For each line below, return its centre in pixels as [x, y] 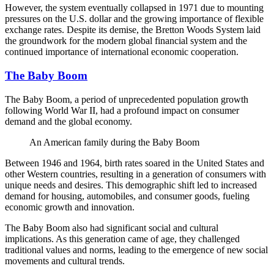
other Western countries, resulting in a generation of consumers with [135, 174]
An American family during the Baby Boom [114, 142]
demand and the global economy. [68, 121]
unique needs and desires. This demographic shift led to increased [131, 185]
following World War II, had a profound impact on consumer [122, 110]
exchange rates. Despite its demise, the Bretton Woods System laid [133, 30]
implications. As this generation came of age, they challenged [122, 239]
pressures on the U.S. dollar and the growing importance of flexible [134, 19]
